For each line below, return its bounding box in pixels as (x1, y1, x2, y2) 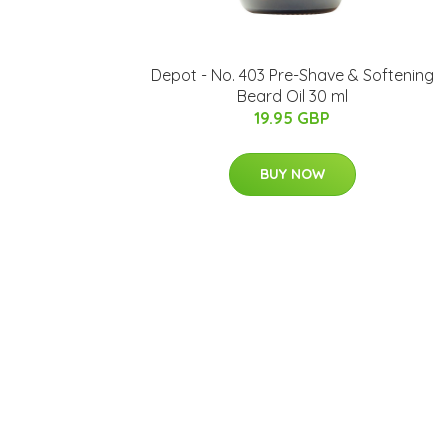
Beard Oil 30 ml (236, 86, 348, 107)
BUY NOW (259, 165, 325, 184)
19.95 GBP (254, 108, 330, 129)
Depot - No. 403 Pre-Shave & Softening (150, 65, 434, 86)
